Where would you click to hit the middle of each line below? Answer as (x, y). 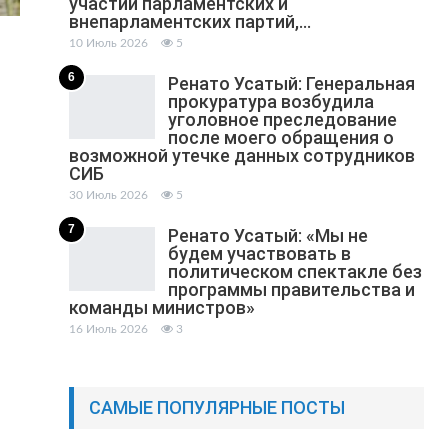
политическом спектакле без (294, 272)
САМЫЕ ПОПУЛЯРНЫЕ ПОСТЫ (216, 408)
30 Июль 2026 (108, 195)
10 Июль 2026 (108, 43)
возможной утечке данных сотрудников (241, 156)
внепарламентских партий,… (189, 22)
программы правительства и (291, 290)
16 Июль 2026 (108, 329)
